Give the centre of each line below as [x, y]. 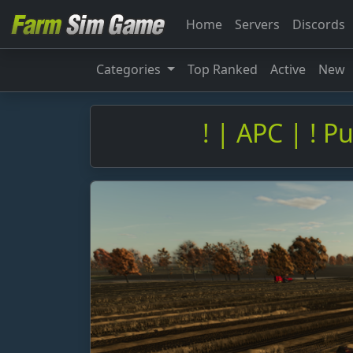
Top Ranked [222, 69]
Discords [319, 24]
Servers [257, 24]
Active [288, 69]
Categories [130, 69]
